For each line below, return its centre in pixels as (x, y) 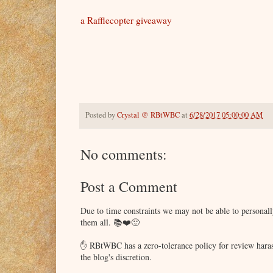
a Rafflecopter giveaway (126, 20)
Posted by (101, 115)
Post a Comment (129, 187)
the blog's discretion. (116, 257)
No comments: (124, 154)
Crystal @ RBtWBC (148, 115)
